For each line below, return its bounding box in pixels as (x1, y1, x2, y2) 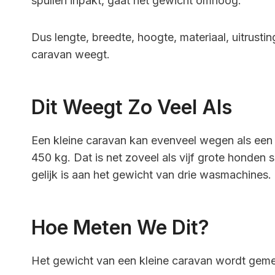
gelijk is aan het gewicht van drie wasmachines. (31, 168, 271, 181)
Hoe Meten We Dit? (31, 215, 209, 239)
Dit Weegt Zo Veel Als (31, 95, 232, 119)
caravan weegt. (31, 47, 110, 61)
